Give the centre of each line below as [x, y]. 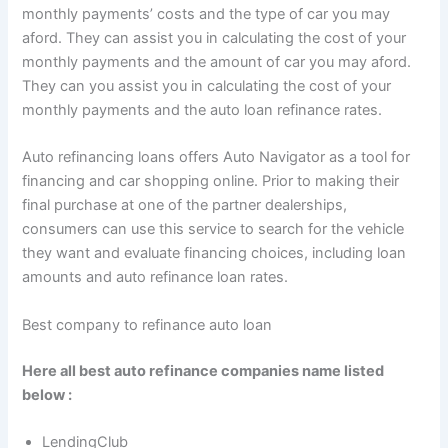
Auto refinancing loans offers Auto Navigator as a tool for [216, 157]
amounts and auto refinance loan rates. [155, 277]
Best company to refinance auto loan [147, 324]
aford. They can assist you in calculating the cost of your [214, 37]
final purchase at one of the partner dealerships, [185, 205]
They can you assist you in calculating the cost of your [207, 85]
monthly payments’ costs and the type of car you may [206, 13]
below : [47, 394]
